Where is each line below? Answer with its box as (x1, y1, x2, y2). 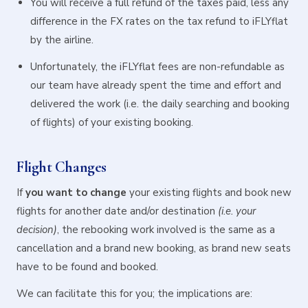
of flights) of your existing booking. (30, 115, 193, 129)
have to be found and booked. (16, 260, 158, 274)
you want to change (25, 186, 126, 199)
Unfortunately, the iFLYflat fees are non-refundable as (30, 60, 285, 74)
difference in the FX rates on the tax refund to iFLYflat (30, 14, 288, 28)
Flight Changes (16, 158, 107, 176)
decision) (16, 223, 57, 236)
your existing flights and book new (126, 186, 291, 199)
